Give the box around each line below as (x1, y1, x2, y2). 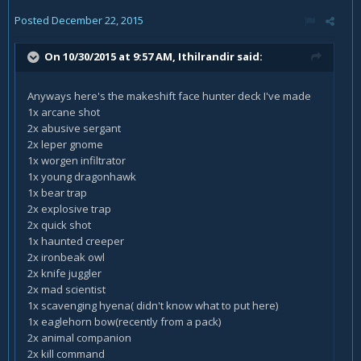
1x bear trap (27, 185, 87, 200)
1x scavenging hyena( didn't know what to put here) (27, 297, 278, 313)
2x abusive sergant (27, 120, 121, 135)
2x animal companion (27, 330, 131, 345)
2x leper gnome (27, 136, 103, 151)
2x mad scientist (27, 281, 106, 297)
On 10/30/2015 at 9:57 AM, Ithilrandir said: (44, 48, 263, 64)
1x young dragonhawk (27, 168, 136, 184)
